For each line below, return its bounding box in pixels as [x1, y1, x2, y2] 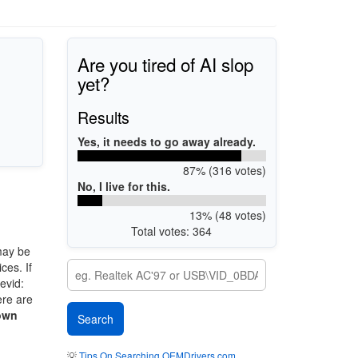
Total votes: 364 [131, 222, 213, 239]
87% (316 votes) [182, 161, 266, 178]
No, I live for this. [78, 177, 170, 194]
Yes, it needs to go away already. [78, 133, 256, 149]
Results [78, 105, 129, 129]
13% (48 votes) [189, 206, 266, 223]
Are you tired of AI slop [78, 50, 253, 77]
